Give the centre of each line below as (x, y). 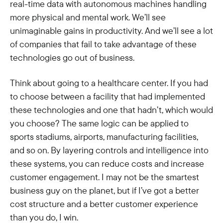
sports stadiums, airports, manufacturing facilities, (104, 137)
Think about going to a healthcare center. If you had (109, 83)
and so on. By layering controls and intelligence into (109, 150)
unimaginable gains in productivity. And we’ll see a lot (111, 31)
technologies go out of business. (72, 57)
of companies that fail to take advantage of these (103, 44)
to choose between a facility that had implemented (108, 96)
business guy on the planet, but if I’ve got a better (105, 190)
